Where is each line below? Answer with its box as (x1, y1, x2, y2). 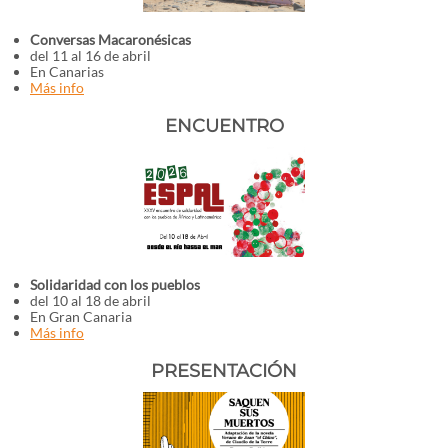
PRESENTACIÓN (151, 360, 297, 382)
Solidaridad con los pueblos (30, 276, 200, 293)
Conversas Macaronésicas (30, 31, 191, 48)
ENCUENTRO (164, 115, 284, 137)
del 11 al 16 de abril (30, 47, 151, 64)
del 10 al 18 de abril (30, 292, 151, 309)
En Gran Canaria (30, 308, 132, 325)
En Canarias (30, 63, 104, 80)
